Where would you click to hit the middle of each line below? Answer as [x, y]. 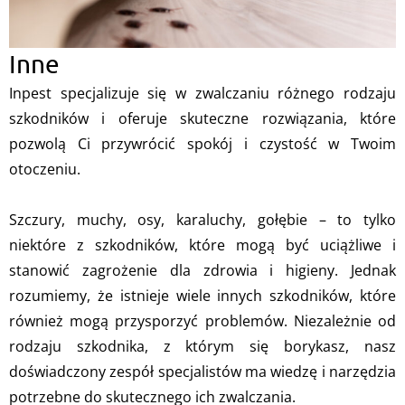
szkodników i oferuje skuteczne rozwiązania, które [202, 119]
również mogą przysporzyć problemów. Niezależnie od [202, 321]
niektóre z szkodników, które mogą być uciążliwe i [202, 245]
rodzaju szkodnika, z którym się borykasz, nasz [202, 347]
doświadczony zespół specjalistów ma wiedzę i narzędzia [202, 372]
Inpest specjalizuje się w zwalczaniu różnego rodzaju [202, 94]
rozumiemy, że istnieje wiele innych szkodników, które [202, 296]
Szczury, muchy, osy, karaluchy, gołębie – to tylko [202, 220]
